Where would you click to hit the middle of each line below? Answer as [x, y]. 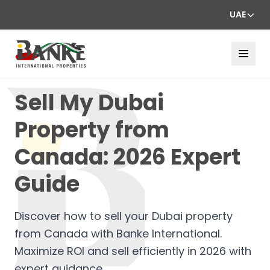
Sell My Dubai [89, 102]
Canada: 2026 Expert [127, 157]
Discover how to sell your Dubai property [124, 216]
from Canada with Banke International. [118, 233]
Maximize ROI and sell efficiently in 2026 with [133, 251]
